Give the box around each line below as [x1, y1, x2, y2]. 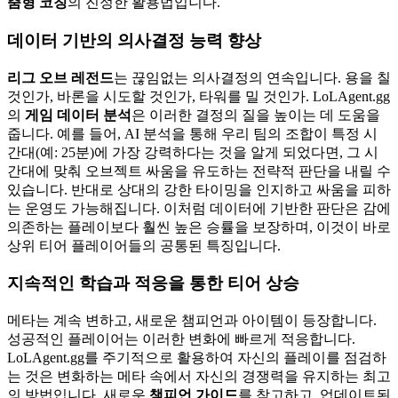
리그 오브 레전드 [7, 69, 114, 85]
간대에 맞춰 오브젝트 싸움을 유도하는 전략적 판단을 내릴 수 [7, 163, 391, 179]
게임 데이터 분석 [25, 107, 131, 123]
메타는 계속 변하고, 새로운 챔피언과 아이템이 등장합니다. [7, 313, 377, 328]
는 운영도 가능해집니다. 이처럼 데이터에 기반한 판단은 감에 [7, 200, 391, 216]
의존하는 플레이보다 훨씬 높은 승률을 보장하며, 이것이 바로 [7, 219, 391, 235]
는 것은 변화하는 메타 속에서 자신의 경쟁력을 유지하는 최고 [7, 369, 391, 384]
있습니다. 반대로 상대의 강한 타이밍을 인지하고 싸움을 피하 [7, 181, 391, 197]
